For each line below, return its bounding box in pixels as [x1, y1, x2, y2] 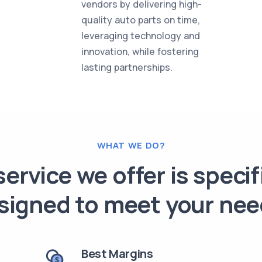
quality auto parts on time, [81, 13, 201, 26]
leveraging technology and [81, 29, 201, 42]
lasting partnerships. [81, 61, 173, 74]
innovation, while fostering [81, 45, 199, 58]
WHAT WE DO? [96, 139, 166, 151]
